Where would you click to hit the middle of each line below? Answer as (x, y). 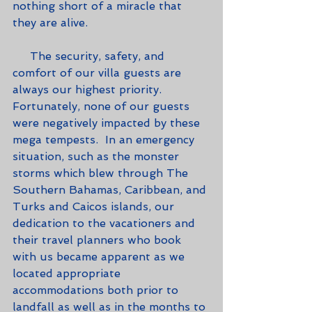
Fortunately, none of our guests (103, 106)
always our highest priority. (91, 89)
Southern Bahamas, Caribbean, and (111, 189)
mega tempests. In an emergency (105, 139)
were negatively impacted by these (108, 123)
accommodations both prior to (97, 290)
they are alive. (50, 22)
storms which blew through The (102, 173)
